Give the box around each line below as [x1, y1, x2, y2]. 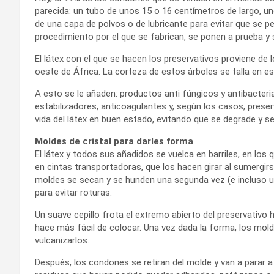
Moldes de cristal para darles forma [35, 135, 193, 147]
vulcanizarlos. [35, 234, 89, 246]
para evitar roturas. [35, 187, 112, 198]
